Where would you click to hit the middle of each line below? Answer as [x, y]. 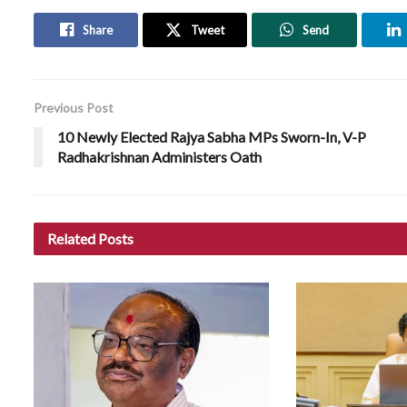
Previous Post [74, 107]
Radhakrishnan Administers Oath [159, 156]
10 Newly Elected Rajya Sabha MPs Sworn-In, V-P [212, 136]
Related [71, 238]
